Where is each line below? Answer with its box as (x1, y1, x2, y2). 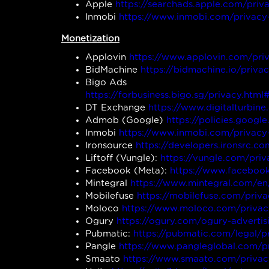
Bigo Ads (85, 77, 127, 87)
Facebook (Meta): (85, 166, 170, 175)
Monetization (61, 34, 119, 43)
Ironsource (85, 141, 136, 150)
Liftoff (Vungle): (85, 153, 160, 163)
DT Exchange (85, 103, 148, 112)
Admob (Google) (85, 115, 166, 125)
